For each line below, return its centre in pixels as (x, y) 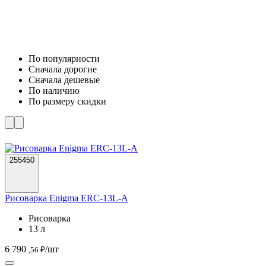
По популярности (64, 58)
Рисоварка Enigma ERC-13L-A (66, 198)
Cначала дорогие (63, 69)
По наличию (54, 90)
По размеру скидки (67, 101)
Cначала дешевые (64, 80)
